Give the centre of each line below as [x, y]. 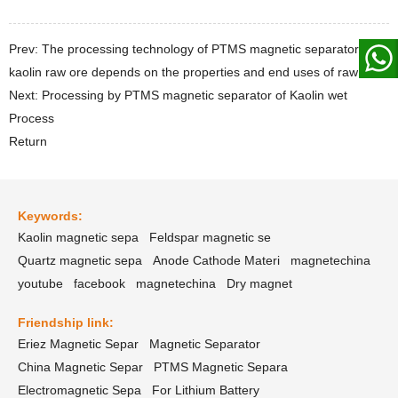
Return [28, 142]
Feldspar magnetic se [210, 238]
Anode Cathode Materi [216, 261]
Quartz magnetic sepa [80, 261]
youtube [40, 284]
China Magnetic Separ [80, 367]
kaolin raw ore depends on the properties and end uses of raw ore [195, 72]
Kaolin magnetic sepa [78, 238]
